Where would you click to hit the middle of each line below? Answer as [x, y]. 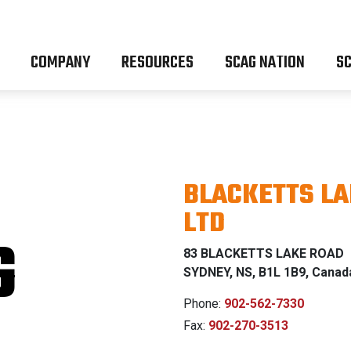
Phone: [204, 304]
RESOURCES [158, 63]
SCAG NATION [265, 63]
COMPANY [61, 63]
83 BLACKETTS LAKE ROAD [264, 253]
